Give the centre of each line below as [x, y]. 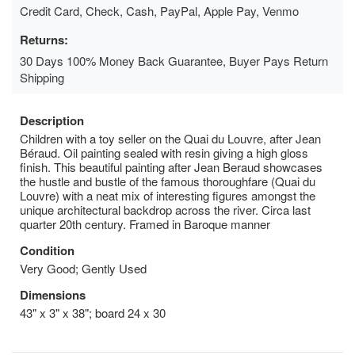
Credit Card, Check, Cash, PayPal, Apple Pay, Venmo [159, 10]
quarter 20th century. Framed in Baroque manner [145, 223]
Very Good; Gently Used [83, 268]
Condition [47, 250]
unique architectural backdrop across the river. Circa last [165, 209]
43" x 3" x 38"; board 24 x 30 [93, 312]
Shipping [42, 77]
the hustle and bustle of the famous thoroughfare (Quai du [168, 181]
